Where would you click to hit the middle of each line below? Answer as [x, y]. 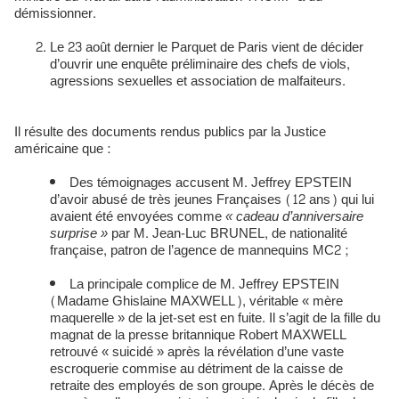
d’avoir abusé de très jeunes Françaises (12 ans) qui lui [212, 200]
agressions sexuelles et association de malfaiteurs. [198, 81]
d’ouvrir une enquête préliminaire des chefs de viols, [200, 65]
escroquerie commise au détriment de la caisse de [196, 369]
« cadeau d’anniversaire [294, 217]
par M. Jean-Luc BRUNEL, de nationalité [228, 234]
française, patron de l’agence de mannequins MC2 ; [199, 251]
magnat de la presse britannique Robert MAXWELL [198, 335]
